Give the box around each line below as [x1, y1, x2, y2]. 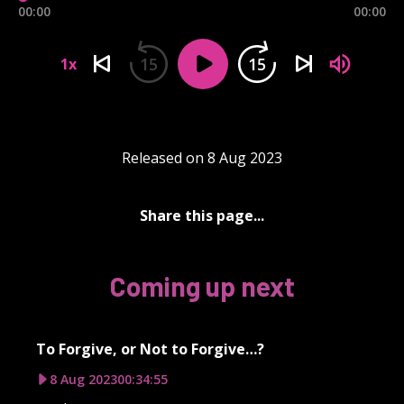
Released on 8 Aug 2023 [122, 147, 282, 168]
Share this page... [140, 205, 264, 225]
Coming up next [109, 269, 295, 302]
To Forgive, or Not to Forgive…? [36, 338, 264, 359]
